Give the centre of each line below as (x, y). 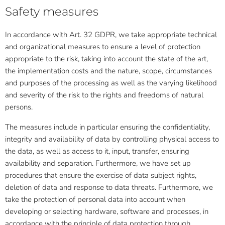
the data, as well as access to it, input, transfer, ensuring (97, 151)
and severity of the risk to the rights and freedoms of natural (104, 95)
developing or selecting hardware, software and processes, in (107, 211)
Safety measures (52, 12)
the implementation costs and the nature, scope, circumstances (108, 71)
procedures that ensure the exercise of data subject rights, (101, 175)
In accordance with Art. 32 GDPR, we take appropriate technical (111, 35)
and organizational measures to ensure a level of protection (103, 47)
